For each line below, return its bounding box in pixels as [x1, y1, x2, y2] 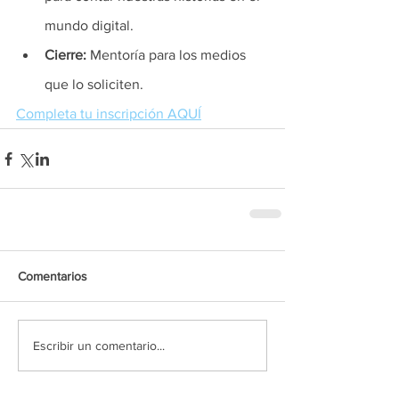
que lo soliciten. [45, 77, 151, 92]
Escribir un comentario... [33, 338, 165, 353]
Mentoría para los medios [90, 47, 249, 62]
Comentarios [18, 269, 87, 283]
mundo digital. [45, 18, 137, 33]
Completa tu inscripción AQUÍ [16, 106, 201, 121]
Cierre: [45, 47, 90, 62]
